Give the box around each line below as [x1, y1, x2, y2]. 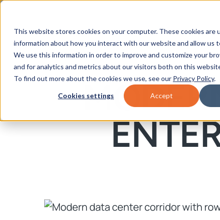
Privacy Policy [173, 74, 214, 82]
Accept [150, 91, 173, 100]
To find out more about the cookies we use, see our [14, 74, 173, 82]
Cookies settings [58, 91, 114, 100]
